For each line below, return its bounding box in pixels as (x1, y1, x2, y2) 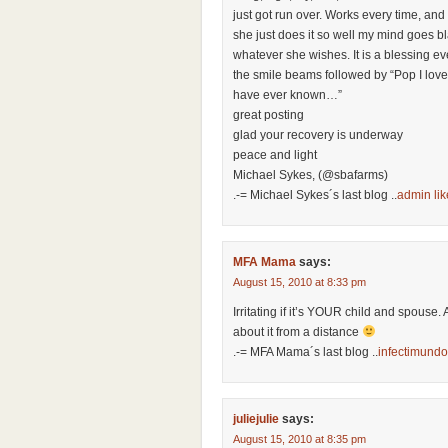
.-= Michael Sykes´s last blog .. (233, 188, 397, 202)
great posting (233, 108, 304, 122)
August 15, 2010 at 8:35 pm (233, 433, 366, 445)
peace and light (233, 148, 317, 162)
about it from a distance (233, 325, 362, 339)
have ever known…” (233, 88, 342, 102)
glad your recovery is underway (233, 128, 403, 142)
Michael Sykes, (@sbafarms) (233, 168, 388, 182)
